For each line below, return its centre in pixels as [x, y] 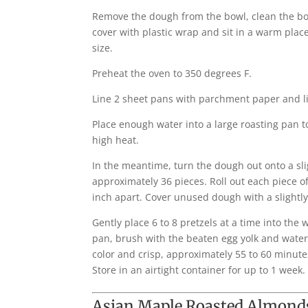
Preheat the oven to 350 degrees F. [172, 73]
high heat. [116, 140]
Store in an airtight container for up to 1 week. [199, 269]
